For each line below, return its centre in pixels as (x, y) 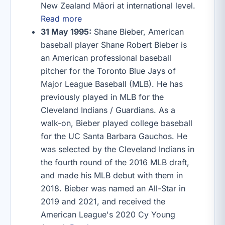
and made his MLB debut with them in (112, 175)
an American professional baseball (106, 58)
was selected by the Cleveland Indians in (118, 149)
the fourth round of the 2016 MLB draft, (115, 162)
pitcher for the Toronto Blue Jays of (108, 71)
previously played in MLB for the (102, 97)
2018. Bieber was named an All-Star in (113, 188)
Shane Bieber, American (138, 32)
